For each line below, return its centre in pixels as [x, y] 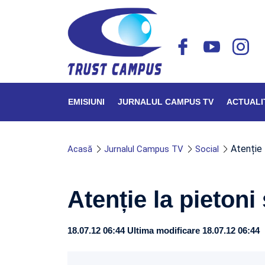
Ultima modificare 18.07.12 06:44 [193, 230]
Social [207, 149]
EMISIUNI [86, 102]
